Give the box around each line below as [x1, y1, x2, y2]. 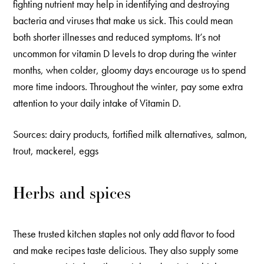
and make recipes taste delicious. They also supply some [13, 243, 239, 258]
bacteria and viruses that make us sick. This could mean [13, 14, 233, 28]
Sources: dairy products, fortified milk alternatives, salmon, [13, 127, 248, 141]
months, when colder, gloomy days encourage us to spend [13, 63, 246, 77]
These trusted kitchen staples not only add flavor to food [13, 227, 235, 241]
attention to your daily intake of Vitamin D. [13, 96, 181, 110]
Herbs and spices [13, 181, 131, 204]
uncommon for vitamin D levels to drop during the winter [13, 47, 237, 61]
